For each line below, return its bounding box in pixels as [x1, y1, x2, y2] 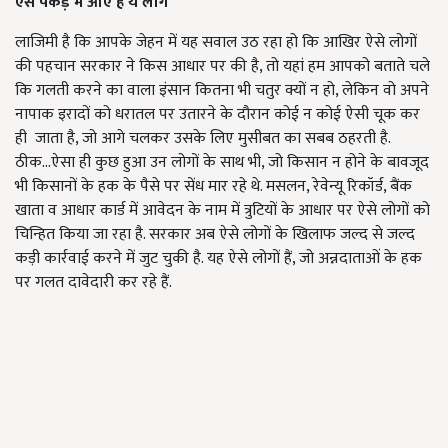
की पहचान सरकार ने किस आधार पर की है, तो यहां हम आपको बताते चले [15, 53, 430, 80]
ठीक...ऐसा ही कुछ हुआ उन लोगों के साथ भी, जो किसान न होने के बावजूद [15, 149, 429, 176]
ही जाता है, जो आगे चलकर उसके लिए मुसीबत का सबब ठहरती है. [15, 125, 390, 152]
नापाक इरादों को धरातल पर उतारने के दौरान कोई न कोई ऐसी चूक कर [15, 101, 420, 128]
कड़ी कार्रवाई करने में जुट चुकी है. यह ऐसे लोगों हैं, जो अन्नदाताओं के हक [15, 245, 422, 272]
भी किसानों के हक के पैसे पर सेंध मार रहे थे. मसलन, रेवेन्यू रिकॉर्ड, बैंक [15, 173, 412, 200]
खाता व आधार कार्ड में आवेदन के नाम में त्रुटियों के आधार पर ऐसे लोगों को [15, 197, 430, 224]
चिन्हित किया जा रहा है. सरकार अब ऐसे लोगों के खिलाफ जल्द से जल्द [15, 221, 415, 248]
